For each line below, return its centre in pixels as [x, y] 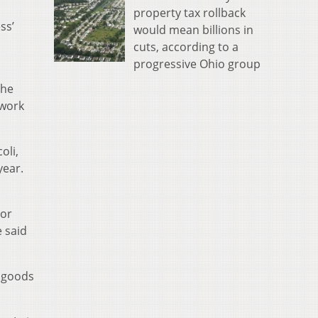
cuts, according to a [186, 46]
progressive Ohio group [197, 64]
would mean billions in [193, 29]
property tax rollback [190, 12]
